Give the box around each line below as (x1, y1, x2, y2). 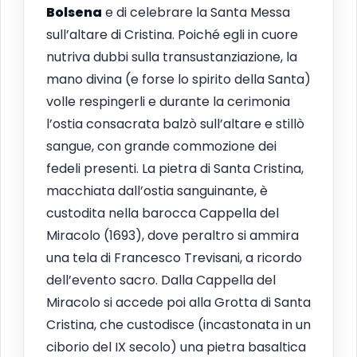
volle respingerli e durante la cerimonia (46, 92, 290, 112)
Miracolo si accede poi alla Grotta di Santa (46, 293, 311, 312)
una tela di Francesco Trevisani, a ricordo (46, 249, 302, 268)
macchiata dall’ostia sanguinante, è (46, 182, 268, 201)
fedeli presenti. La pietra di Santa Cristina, (46, 159, 304, 178)
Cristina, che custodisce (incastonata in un (46, 316, 311, 335)
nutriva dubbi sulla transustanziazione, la (46, 48, 297, 67)
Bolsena (46, 3, 102, 22)
